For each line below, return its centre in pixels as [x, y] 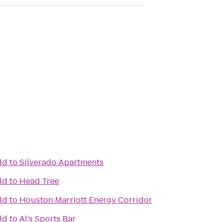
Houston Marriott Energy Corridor [86, 200]
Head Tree [39, 181]
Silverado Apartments [61, 162]
